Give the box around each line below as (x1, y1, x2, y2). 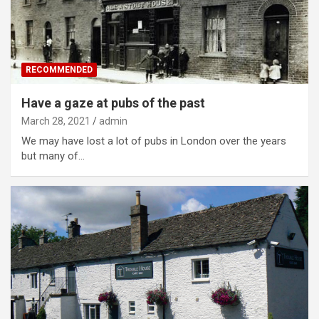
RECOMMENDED (26, 65, 93, 75)
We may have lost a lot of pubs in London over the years (21, 135, 286, 148)
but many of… (21, 150, 85, 163)
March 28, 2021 (21, 115, 90, 127)
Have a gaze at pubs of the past (21, 95, 205, 111)
